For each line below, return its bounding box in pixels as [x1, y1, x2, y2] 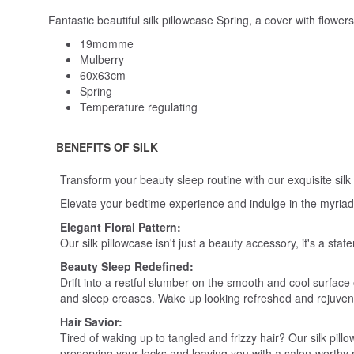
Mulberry [80, 51, 124, 68]
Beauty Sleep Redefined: [60, 258, 194, 275]
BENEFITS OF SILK [56, 139, 158, 156]
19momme [80, 36, 134, 52]
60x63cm [80, 67, 126, 84]
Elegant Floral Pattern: [60, 219, 181, 235]
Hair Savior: [60, 314, 122, 330]
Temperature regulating [80, 99, 198, 115]
